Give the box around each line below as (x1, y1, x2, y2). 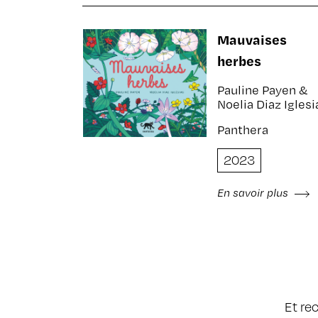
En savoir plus (216, 185, 291, 199)
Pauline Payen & (216, 82, 308, 98)
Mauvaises (216, 31, 287, 48)
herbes (216, 52, 261, 70)
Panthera (216, 121, 268, 138)
